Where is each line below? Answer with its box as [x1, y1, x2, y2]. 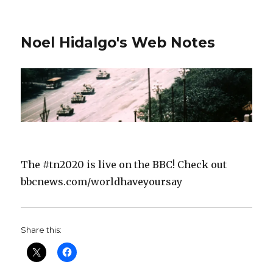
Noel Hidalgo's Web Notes [21, 34, 216, 51]
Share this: [21, 225, 62, 235]
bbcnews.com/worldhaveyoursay [21, 175, 183, 188]
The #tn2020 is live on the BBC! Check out [21, 158, 227, 171]
